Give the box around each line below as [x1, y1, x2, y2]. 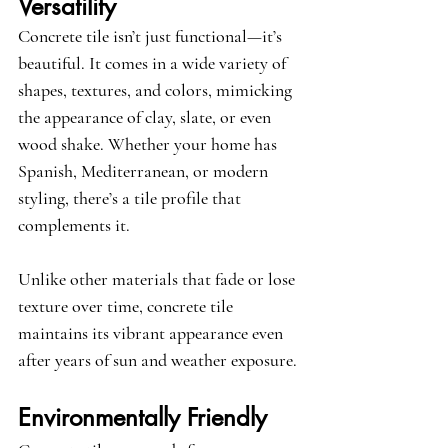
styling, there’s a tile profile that [18, 187, 245, 210]
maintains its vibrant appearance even [18, 322, 287, 345]
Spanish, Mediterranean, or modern [18, 160, 272, 183]
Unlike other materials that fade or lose [18, 268, 299, 291]
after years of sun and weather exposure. [18, 349, 297, 372]
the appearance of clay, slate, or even [18, 106, 275, 129]
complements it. [18, 214, 130, 237]
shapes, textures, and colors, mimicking [18, 79, 296, 102]
